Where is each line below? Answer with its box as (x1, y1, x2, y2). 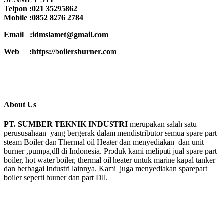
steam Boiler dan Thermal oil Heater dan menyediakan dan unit (4, 137, 204, 146)
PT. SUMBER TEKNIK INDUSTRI (4, 119, 128, 128)
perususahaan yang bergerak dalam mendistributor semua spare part (4, 128, 217, 137)
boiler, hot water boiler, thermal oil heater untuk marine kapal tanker (4, 155, 215, 164)
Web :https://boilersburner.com (4, 47, 118, 55)
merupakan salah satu (128, 119, 197, 128)
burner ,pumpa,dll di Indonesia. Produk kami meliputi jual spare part (4, 146, 217, 155)
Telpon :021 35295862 (4, 4, 77, 13)
